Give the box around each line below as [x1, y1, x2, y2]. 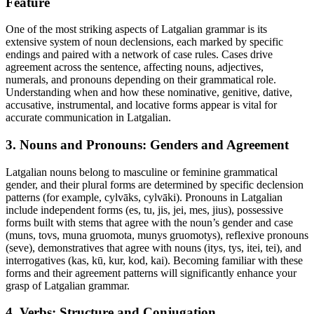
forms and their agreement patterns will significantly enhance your [6, 266, 296, 279]
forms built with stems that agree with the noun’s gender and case [6, 216, 293, 228]
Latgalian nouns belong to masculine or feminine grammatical [6, 165, 278, 178]
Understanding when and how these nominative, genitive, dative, [6, 86, 292, 99]
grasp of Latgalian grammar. [6, 279, 130, 292]
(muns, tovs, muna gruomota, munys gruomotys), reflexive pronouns [6, 228, 308, 241]
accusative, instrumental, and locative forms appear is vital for [6, 99, 277, 111]
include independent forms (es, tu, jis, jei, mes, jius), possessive [6, 203, 283, 216]
